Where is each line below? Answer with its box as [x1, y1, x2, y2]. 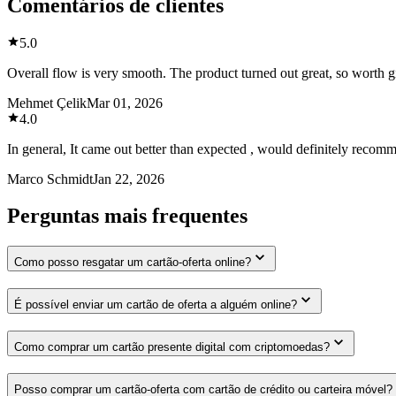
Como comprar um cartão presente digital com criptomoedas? [14, 339, 330, 354]
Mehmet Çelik [7, 95, 87, 110]
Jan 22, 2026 [93, 171, 164, 187]
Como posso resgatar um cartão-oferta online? [14, 255, 251, 270]
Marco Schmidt [7, 171, 93, 187]
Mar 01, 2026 [87, 95, 163, 110]
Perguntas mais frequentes [7, 204, 247, 228]
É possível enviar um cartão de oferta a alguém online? [14, 298, 297, 312]
